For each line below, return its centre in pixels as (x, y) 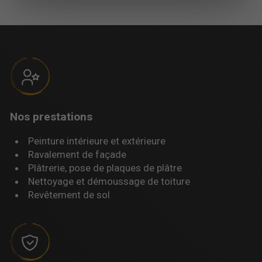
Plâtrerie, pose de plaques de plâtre (105, 168)
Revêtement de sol (69, 194)
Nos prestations (51, 116)
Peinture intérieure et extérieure (97, 141)
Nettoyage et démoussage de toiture (109, 181)
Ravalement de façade (77, 154)
